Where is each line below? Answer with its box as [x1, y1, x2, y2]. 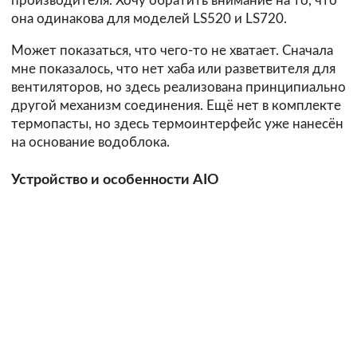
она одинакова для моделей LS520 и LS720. [11, 11, 287, 25]
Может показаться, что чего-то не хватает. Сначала [11, 43, 333, 57]
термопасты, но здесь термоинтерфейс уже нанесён [11, 116, 343, 131]
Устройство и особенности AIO [11, 173, 219, 188]
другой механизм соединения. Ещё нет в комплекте [11, 98, 341, 112]
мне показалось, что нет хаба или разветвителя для [11, 61, 335, 76]
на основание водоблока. [11, 135, 170, 149]
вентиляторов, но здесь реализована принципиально [11, 80, 346, 94]
